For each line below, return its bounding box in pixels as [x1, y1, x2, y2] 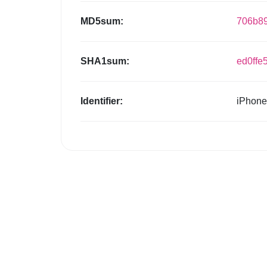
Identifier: [80, 96, 123, 107]
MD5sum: [80, 16, 123, 27]
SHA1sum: [80, 56, 129, 67]
